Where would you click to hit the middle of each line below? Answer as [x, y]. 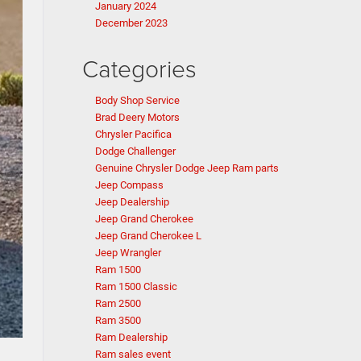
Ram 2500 [118, 303]
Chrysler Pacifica [133, 134]
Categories [139, 68]
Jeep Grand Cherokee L [148, 236]
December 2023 [131, 23]
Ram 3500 [118, 320]
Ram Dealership [131, 337]
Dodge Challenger [135, 151]
